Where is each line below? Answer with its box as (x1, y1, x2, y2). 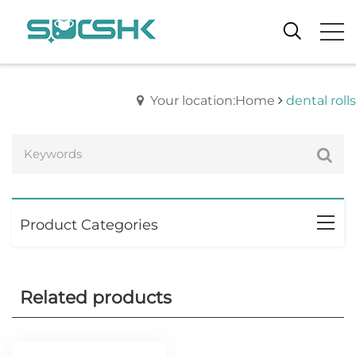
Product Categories (20, 216, 158, 234)
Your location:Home (150, 93, 275, 108)
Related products (20, 287, 172, 308)
